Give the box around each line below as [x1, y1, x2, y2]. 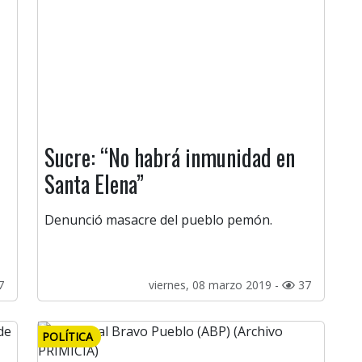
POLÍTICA [42, 329, 93, 345]
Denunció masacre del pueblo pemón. [44, 211, 272, 229]
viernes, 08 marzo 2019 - [149, 277, 282, 293]
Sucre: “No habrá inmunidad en [44, 141, 295, 175]
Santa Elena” [44, 167, 144, 201]
